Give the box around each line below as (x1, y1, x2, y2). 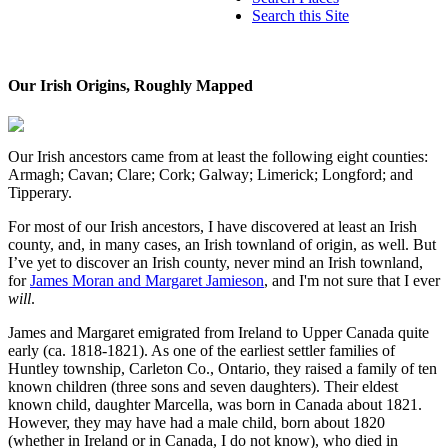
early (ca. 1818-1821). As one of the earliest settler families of (8, 342, 395, 360)
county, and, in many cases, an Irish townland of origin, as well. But (8, 236, 436, 254)
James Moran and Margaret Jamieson (30, 272, 264, 290)
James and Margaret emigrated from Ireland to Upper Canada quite (8, 324, 429, 342)
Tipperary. (8, 184, 72, 202)
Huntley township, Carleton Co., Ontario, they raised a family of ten (8, 360, 437, 378)
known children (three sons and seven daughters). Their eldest (8, 378, 398, 396)
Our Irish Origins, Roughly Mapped (8, 77, 253, 95)
